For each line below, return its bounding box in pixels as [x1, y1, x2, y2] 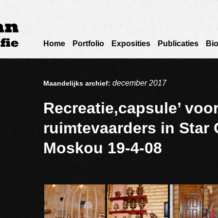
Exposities [111, 39, 150, 48]
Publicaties [158, 39, 199, 48]
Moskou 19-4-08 [43, 139, 162, 157]
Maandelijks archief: [43, 79, 112, 87]
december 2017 [112, 79, 166, 87]
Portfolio [73, 39, 104, 48]
